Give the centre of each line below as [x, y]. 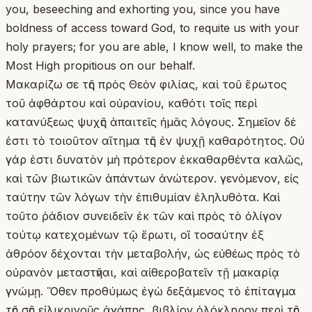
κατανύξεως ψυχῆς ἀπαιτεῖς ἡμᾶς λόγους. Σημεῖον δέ [151, 122]
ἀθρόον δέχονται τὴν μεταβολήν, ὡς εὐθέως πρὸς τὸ [153, 253]
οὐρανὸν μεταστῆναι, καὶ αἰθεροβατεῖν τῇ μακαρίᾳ [142, 272]
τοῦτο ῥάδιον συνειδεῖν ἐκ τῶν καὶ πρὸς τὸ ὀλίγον [144, 216]
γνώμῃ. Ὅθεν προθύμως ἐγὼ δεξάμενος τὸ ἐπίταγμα [151, 291]
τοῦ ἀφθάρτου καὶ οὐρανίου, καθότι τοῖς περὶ [131, 103]
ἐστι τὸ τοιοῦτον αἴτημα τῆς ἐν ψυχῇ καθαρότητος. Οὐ [155, 140]
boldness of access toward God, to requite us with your [153, 28]
